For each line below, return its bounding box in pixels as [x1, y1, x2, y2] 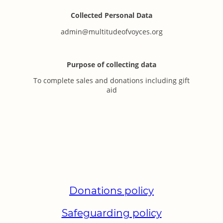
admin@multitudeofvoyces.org [60, 27, 163, 37]
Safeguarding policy [61, 207, 162, 219]
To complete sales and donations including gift [33, 76, 190, 86]
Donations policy [69, 184, 154, 197]
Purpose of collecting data [67, 59, 156, 69]
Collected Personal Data [71, 10, 152, 20]
